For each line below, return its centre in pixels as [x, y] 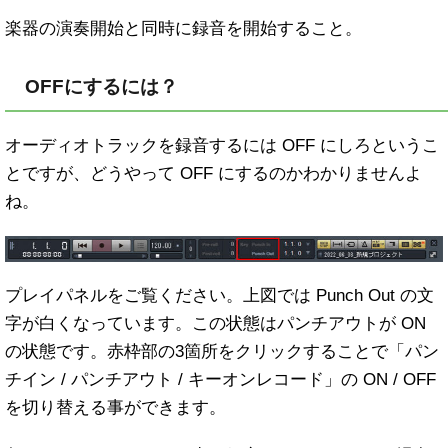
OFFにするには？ [101, 87]
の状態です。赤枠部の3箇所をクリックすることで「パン [222, 352]
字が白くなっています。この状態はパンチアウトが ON [215, 324]
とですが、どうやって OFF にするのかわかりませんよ [213, 174]
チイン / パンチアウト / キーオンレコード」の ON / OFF [220, 380]
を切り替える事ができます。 [115, 408]
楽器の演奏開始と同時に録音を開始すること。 [183, 29]
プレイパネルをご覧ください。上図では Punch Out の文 [219, 296]
